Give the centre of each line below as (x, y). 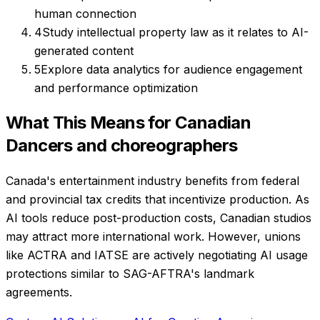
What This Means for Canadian (129, 123)
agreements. (39, 292)
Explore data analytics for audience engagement (171, 70)
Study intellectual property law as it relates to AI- (175, 32)
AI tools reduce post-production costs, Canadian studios (159, 218)
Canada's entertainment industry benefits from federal (152, 181)
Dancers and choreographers (122, 146)
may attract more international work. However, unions (153, 237)
